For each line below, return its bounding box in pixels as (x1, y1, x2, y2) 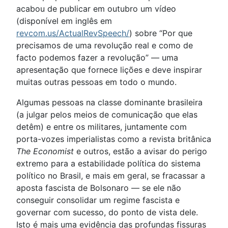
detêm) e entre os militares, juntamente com (16, 122, 187, 132)
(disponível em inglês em (16, 16, 112, 26)
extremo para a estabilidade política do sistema (16, 158, 201, 169)
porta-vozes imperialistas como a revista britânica (16, 134, 211, 145)
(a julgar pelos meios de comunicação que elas (16, 109, 197, 120)
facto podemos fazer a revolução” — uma (16, 52, 178, 63)
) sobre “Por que (129, 28, 192, 39)
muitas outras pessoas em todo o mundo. (16, 77, 177, 88)
